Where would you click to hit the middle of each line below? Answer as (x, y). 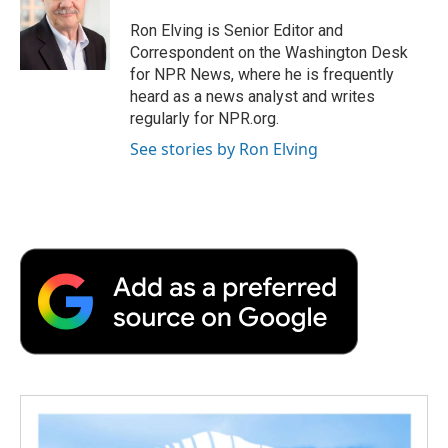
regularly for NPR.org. (204, 118)
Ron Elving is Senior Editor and (236, 30)
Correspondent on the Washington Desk (269, 52)
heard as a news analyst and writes (252, 96)
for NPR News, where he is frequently (262, 74)
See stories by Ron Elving (224, 148)
